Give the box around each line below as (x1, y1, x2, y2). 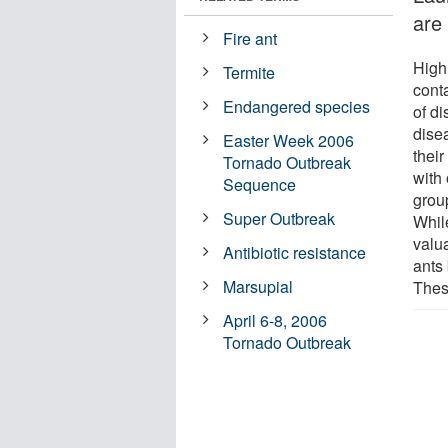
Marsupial (223, 274, 294, 298)
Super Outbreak (223, 206, 336, 230)
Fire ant (223, 26, 278, 50)
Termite (223, 60, 276, 84)
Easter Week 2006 (223, 128, 355, 152)
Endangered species (223, 94, 371, 118)
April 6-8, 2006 (223, 308, 328, 332)
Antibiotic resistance (223, 240, 367, 264)
